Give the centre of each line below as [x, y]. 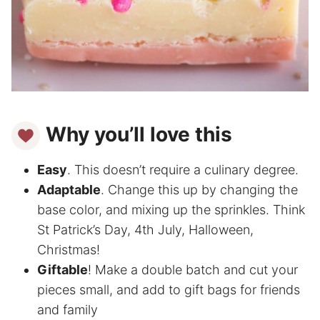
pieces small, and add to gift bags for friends [169, 290]
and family [67, 310]
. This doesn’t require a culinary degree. [183, 170]
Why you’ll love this [139, 134]
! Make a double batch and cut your [193, 270]
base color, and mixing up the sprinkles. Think [171, 210]
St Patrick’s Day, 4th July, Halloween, [145, 230]
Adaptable [69, 190]
